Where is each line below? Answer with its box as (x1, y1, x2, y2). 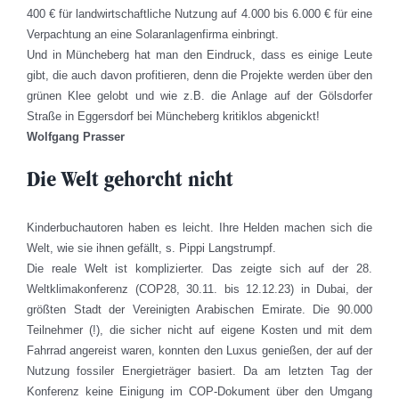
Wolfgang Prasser (27, 129, 125, 143)
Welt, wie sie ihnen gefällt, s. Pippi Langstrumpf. (27, 241, 276, 256)
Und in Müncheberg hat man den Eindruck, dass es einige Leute (27, 47, 372, 61)
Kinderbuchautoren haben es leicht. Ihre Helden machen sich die (27, 221, 372, 235)
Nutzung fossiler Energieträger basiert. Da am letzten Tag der (27, 364, 372, 379)
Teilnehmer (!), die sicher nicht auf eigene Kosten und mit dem (27, 323, 372, 338)
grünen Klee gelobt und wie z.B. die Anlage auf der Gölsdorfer (27, 88, 372, 102)
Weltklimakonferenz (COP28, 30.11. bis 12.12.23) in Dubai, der (27, 282, 372, 297)
